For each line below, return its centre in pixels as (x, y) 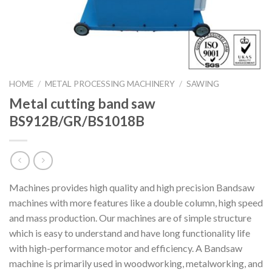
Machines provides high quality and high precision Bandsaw (132, 188)
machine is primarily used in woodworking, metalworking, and (136, 263)
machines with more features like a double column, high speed (136, 203)
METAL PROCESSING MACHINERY (110, 84)
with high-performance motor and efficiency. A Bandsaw (126, 248)
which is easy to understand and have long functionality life (130, 233)
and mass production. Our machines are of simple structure (130, 218)
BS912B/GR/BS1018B (77, 121)
